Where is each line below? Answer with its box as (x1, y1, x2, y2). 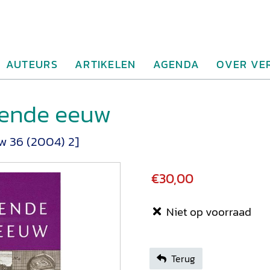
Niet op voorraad (164, 202, 251, 221)
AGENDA (152, 56, 200, 72)
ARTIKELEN (74, 56, 136, 72)
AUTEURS (5, 56, 58, 72)
